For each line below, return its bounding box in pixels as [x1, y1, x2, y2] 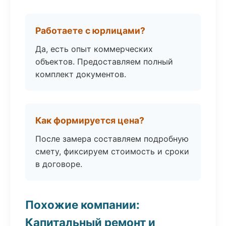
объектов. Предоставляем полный [35, 56, 173, 67]
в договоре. [35, 159, 82, 169]
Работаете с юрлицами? [35, 25, 145, 36]
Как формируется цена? [35, 115, 144, 126]
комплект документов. [35, 69, 126, 79]
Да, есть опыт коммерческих [35, 44, 153, 54]
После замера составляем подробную [35, 134, 189, 144]
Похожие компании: [25, 198, 140, 211]
